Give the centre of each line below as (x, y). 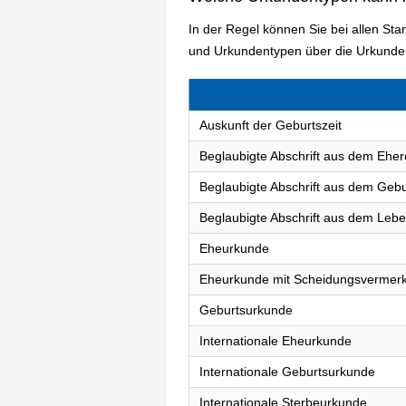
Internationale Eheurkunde (275, 341)
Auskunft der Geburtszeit (270, 126)
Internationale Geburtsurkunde (287, 372)
